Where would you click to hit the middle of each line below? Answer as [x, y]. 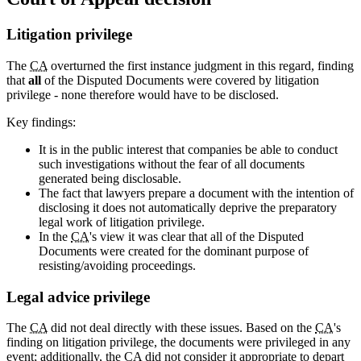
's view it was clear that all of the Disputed [197, 237]
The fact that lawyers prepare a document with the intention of [196, 193]
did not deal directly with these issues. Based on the [181, 328]
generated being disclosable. [110, 178]
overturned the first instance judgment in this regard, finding [201, 66]
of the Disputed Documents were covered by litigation [180, 80]
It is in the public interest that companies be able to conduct [188, 149]
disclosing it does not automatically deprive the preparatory [188, 207]
